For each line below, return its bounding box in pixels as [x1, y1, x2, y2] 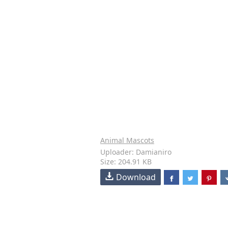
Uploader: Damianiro [100, 147, 172, 157]
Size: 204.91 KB [100, 157, 152, 166]
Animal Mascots [100, 135, 154, 145]
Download [116, 172, 156, 183]
